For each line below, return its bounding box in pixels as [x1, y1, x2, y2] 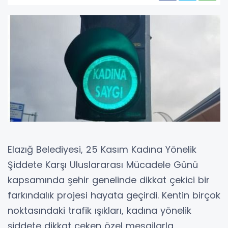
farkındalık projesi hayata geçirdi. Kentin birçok [8, 188, 220, 202]
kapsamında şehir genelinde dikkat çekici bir [8, 173, 210, 186]
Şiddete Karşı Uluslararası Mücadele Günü [8, 158, 198, 171]
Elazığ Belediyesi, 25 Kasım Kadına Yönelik [8, 142, 196, 156]
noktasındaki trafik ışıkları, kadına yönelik [8, 204, 191, 217]
